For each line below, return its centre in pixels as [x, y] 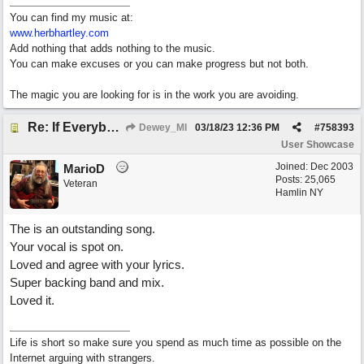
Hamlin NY [299, 193]
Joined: [293, 167]
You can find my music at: [71, 17]
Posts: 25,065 [305, 180]
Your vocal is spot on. [67, 247]
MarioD [84, 169]
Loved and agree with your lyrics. [97, 264]
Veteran [80, 184]
